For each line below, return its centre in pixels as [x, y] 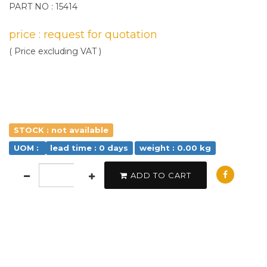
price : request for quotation [83, 35]
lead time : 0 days [89, 148]
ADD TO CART [161, 175]
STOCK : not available [61, 130]
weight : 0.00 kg [175, 148]
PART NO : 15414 [43, 7]
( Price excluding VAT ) [55, 51]
